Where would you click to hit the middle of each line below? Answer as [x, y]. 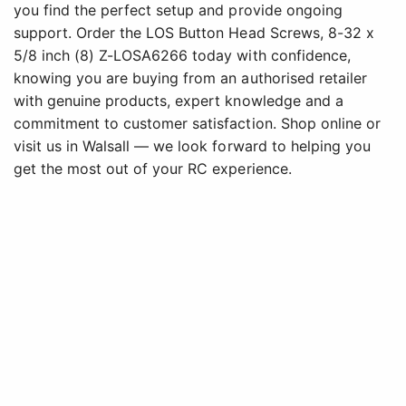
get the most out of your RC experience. [153, 169]
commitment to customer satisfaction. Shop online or [197, 124]
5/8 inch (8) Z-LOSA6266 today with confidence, [182, 56]
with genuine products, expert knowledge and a [179, 101]
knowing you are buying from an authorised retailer [190, 78]
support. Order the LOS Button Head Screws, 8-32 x [194, 33]
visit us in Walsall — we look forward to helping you [192, 146]
